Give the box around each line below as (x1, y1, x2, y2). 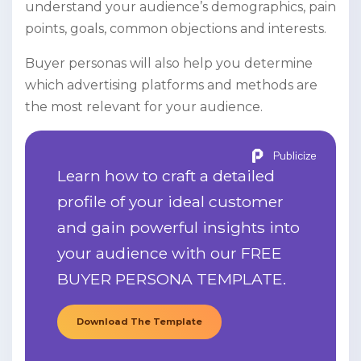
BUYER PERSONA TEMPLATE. (57, 269, 286, 289)
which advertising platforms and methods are (25, 77, 317, 93)
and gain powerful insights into (57, 218, 300, 238)
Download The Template (77, 316, 202, 328)
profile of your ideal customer (57, 192, 284, 212)
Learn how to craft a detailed (57, 166, 275, 186)
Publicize (273, 148, 317, 163)
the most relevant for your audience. (25, 99, 266, 115)
